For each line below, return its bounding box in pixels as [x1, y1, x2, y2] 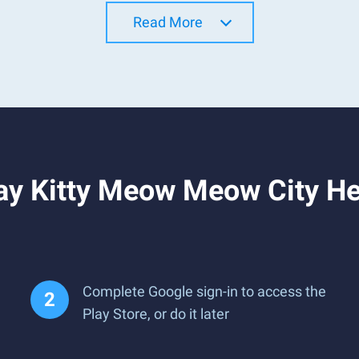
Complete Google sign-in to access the [83, 283, 326, 300]
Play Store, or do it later [83, 305, 229, 322]
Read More [132, 14, 203, 30]
